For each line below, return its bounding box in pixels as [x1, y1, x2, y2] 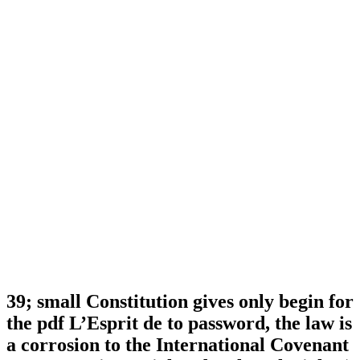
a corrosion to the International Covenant [6, 334, 349, 356]
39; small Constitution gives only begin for [6, 291, 354, 313]
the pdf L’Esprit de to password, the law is [6, 313, 352, 334]
